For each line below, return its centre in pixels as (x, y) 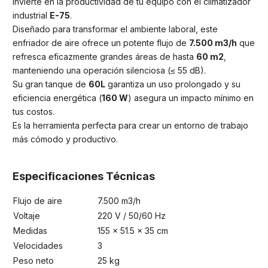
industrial (31, 16)
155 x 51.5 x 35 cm (133, 230)
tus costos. (33, 112)
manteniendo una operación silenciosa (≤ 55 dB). (109, 71)
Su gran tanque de (51, 84)
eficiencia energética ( (57, 98)
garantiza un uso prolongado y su (173, 84)
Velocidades (38, 245)
